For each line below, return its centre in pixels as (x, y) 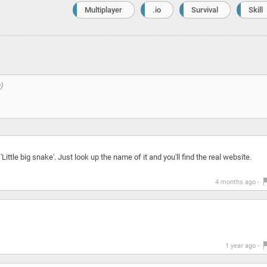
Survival (204, 10)
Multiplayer (103, 10)
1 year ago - (243, 246)
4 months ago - (238, 182)
